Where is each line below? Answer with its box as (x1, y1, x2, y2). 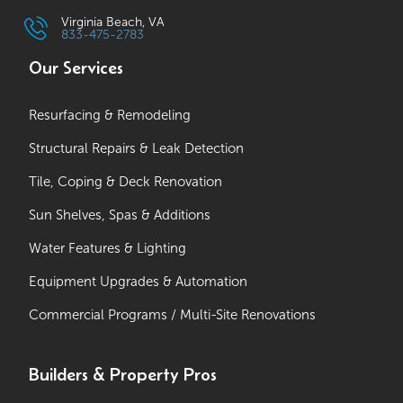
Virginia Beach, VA (61, 15, 166, 30)
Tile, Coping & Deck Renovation (29, 175, 223, 190)
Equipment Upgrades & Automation (29, 274, 248, 290)
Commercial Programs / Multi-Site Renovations (29, 308, 317, 323)
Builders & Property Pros (29, 364, 218, 385)
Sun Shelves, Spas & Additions (29, 208, 211, 223)
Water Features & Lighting (29, 241, 187, 256)
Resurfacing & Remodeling (29, 108, 192, 123)
